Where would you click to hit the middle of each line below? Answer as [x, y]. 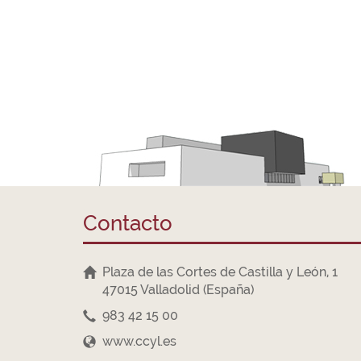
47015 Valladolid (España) [168, 290]
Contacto [128, 223]
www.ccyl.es [139, 341]
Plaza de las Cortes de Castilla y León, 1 [217, 272]
